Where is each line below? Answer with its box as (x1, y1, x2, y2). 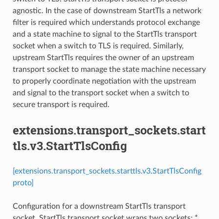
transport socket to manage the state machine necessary (12, 65, 206, 73)
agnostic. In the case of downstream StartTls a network (12, 6, 201, 15)
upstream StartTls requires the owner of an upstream (12, 53, 194, 62)
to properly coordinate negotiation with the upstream (12, 77, 196, 85)
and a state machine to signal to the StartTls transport (12, 30, 197, 38)
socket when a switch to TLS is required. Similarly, (12, 42, 184, 50)
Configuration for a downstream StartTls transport (12, 202, 186, 210)
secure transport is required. (12, 100, 109, 109)
